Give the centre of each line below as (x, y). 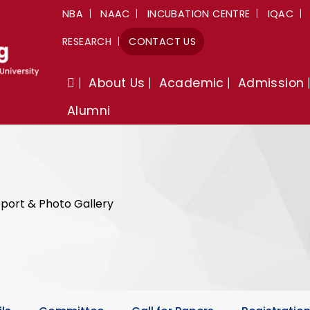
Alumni (89, 111)
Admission (271, 83)
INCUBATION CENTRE (199, 14)
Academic (191, 83)
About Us (117, 83)
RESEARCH (87, 42)
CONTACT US (163, 42)
